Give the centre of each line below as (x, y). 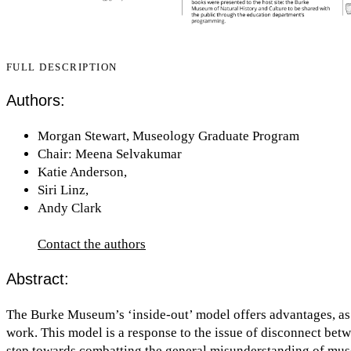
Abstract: (38, 279)
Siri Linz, (63, 190)
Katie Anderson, (82, 172)
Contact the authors (92, 244)
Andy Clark (70, 208)
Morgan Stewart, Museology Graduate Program (168, 136)
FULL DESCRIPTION (62, 67)
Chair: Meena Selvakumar (110, 154)
